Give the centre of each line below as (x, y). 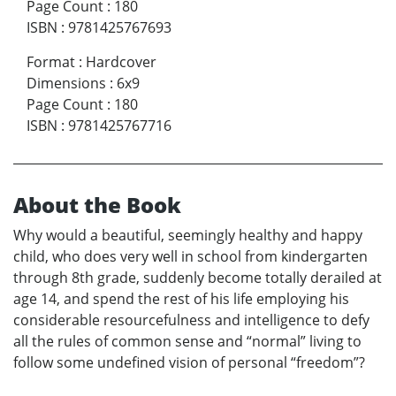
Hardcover (121, 62)
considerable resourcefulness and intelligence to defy (191, 320)
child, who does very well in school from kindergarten (190, 257)
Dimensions (66, 84)
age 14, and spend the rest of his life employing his (181, 299)
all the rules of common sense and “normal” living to (187, 342)
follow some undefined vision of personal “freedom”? (189, 363)
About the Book (97, 205)
